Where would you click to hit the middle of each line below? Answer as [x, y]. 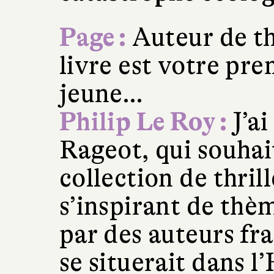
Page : [95, 38]
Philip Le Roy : [143, 122]
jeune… [109, 94]
